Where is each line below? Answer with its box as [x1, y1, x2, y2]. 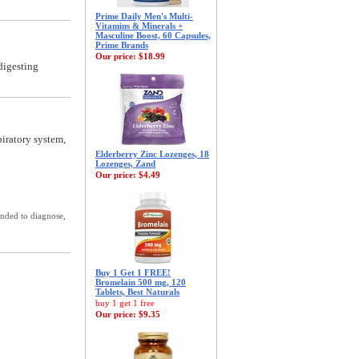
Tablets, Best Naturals [95, 287, 179, 296]
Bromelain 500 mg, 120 [95, 277, 186, 287]
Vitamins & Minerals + [95, 21, 183, 30]
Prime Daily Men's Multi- [95, 11, 193, 21]
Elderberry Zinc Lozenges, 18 [95, 149, 209, 159]
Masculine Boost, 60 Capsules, [95, 30, 211, 40]
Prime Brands [95, 40, 148, 50]
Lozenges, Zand [95, 159, 155, 168]
